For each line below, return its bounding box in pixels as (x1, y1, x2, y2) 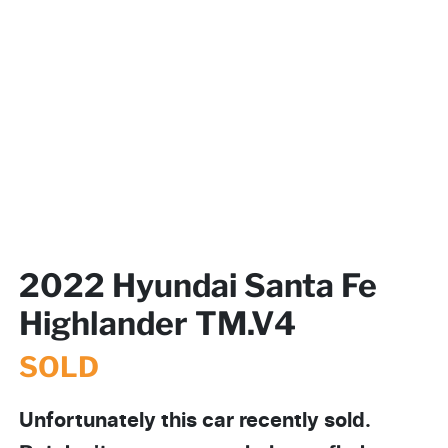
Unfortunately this (19, 410, 202, 431)
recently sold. (234, 410, 371, 431)
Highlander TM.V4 (19, 303, 296, 343)
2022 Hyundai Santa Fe (19, 265, 377, 305)
